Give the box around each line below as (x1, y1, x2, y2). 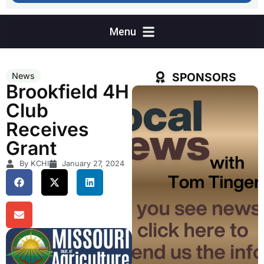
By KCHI (19, 159, 49, 169)
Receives (6, 118, 89, 141)
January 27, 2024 (62, 159, 124, 169)
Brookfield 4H (6, 80, 129, 104)
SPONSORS (171, 70, 236, 85)
